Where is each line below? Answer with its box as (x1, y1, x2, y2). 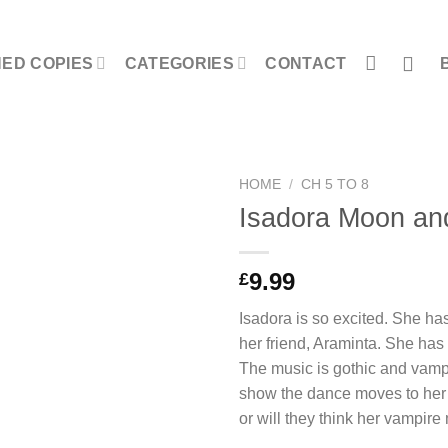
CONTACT (265, 55, 347, 72)
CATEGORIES (124, 55, 234, 72)
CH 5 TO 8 (301, 177, 370, 192)
